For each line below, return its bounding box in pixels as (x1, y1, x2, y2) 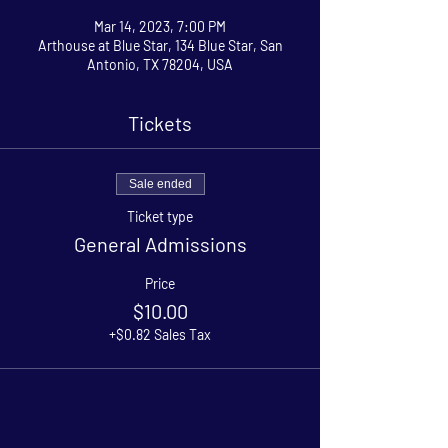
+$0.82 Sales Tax (109, 325, 211, 343)
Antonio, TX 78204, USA (87, 55, 233, 73)
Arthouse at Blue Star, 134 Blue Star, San (37, 36, 283, 54)
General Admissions (73, 231, 247, 256)
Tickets (128, 110, 192, 135)
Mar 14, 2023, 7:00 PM (94, 17, 226, 35)
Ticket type (127, 207, 193, 225)
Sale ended (128, 176, 192, 191)
